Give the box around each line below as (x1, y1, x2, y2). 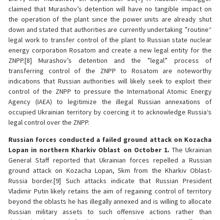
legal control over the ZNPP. (8, 117, 89, 127)
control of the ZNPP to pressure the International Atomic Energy (8, 86, 212, 96)
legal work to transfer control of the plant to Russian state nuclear (8, 35, 212, 44)
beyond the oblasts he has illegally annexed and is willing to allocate (8, 197, 212, 206)
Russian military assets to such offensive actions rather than (8, 207, 212, 217)
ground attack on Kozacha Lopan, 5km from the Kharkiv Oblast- (8, 166, 212, 175)
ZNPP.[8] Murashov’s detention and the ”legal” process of (8, 55, 212, 65)
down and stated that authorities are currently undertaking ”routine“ (8, 25, 212, 34)
